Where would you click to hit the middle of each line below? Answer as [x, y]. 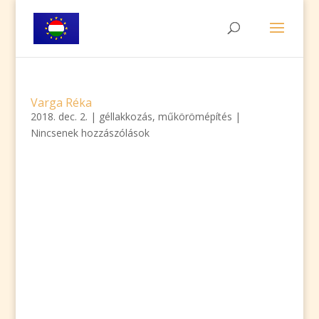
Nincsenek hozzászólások [90, 133]
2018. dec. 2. [59, 116]
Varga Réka [61, 103]
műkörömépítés [195, 116]
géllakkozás [125, 116]
